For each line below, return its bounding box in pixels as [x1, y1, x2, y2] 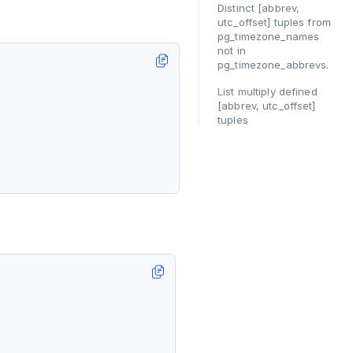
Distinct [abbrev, [217, 2, 300, 14]
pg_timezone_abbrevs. [217, 58, 329, 71]
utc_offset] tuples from [217, 16, 331, 28]
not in [217, 44, 246, 57]
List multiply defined [217, 85, 318, 98]
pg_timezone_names [217, 30, 320, 43]
